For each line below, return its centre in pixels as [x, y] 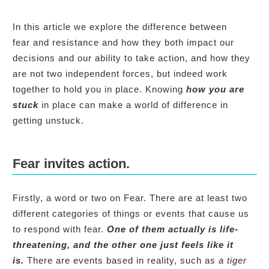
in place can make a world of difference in [133, 104]
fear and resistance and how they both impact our [123, 42]
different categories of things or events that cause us [131, 213]
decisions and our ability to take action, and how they [131, 58]
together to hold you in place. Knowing [99, 89]
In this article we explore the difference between [120, 26]
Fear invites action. [71, 163]
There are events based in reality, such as [123, 260]
